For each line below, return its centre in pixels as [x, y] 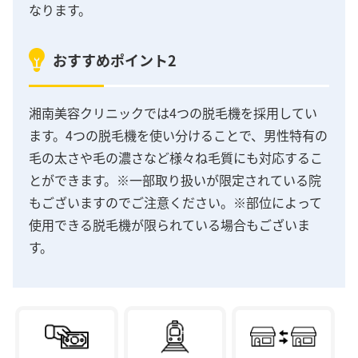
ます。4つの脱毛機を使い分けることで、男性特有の [178, 135]
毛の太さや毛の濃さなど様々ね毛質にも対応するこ [176, 157]
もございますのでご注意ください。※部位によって [175, 202]
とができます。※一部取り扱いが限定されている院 [175, 179]
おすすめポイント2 [115, 60]
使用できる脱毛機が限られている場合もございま [169, 224]
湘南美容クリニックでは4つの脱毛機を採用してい [173, 112]
